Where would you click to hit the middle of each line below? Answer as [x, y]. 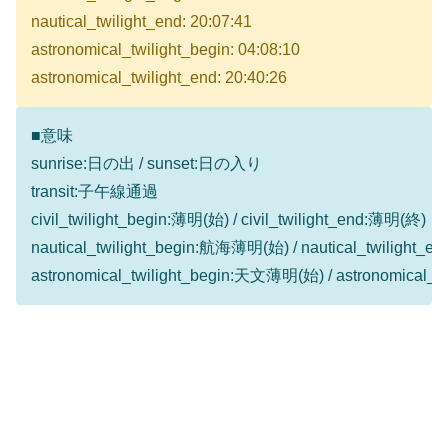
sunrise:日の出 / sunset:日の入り [146, 164]
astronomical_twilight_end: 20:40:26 [159, 78]
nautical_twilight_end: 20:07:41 [141, 22]
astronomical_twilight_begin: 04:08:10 [165, 50]
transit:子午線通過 [94, 192]
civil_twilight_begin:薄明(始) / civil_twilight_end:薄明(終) [228, 220]
